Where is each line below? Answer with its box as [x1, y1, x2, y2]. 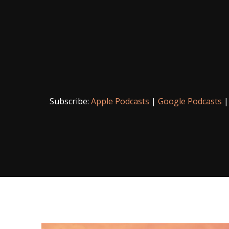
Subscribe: [49, 96, 91, 107]
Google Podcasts [157, 96, 222, 107]
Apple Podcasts [90, 96, 149, 107]
